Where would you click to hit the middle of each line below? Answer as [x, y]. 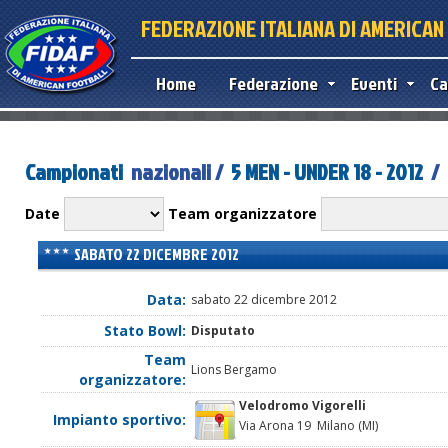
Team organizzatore [242, 214]
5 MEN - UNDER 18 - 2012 [327, 171]
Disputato [223, 331]
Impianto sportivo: [119, 420]
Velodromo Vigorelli [302, 406]
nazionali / [177, 171]
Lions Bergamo [234, 370]
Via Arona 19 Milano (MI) [308, 426]
